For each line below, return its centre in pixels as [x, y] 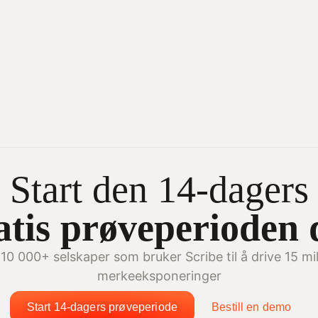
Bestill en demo [252, 307]
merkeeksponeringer [159, 275]
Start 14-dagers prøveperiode [102, 307]
